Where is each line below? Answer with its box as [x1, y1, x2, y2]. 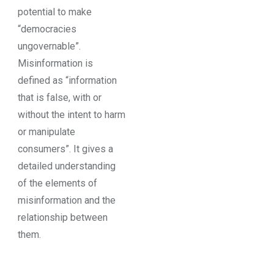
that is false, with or [17, 91, 102, 103]
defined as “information [17, 74, 117, 86]
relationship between [17, 211, 108, 223]
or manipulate [17, 125, 75, 138]
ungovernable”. [17, 40, 81, 52]
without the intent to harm [17, 108, 125, 120]
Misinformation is [17, 57, 93, 69]
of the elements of [17, 177, 97, 189]
